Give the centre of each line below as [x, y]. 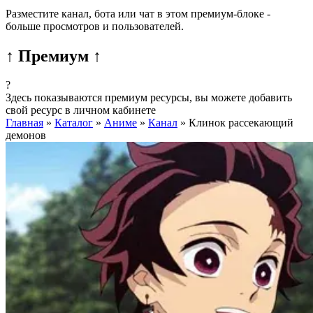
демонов [26, 136]
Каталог [74, 123]
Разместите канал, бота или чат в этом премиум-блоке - [138, 13]
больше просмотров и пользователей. [95, 26]
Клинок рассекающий [241, 123]
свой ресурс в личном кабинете [81, 110]
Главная [24, 123]
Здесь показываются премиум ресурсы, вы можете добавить [149, 98]
